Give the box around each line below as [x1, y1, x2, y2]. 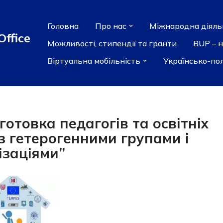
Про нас [95, 20, 126, 31]
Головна [47, 20, 79, 31]
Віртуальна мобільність [47, 55, 140, 66]
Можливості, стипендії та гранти [47, 38, 177, 48]
